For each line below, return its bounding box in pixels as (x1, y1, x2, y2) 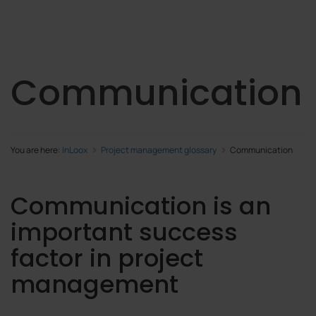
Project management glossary (101, 143, 217, 156)
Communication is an (11, 188, 271, 223)
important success (11, 214, 238, 249)
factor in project (11, 241, 203, 275)
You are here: (11, 143, 62, 156)
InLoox (62, 143, 87, 156)
